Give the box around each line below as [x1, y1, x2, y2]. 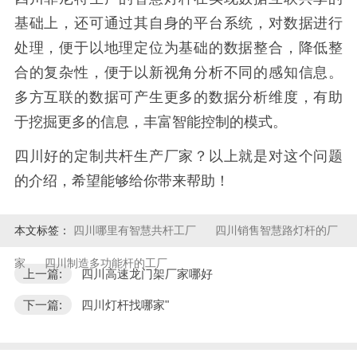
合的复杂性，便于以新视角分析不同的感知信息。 [14, 65, 343, 81]
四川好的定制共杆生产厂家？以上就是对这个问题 [14, 148, 343, 165]
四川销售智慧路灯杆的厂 [215, 224, 339, 237]
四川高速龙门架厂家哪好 [80, 267, 213, 280]
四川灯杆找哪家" [80, 297, 169, 312]
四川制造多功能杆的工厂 [45, 257, 168, 270]
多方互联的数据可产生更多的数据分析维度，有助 [14, 89, 343, 106]
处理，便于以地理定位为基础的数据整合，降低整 [14, 40, 343, 57]
